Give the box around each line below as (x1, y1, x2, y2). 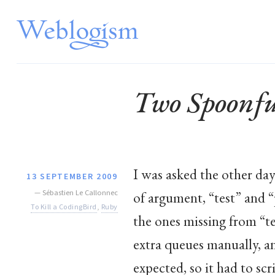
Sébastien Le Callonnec (42, 187, 118, 198)
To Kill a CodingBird (31, 201, 97, 212)
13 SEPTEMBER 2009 (26, 170, 118, 183)
